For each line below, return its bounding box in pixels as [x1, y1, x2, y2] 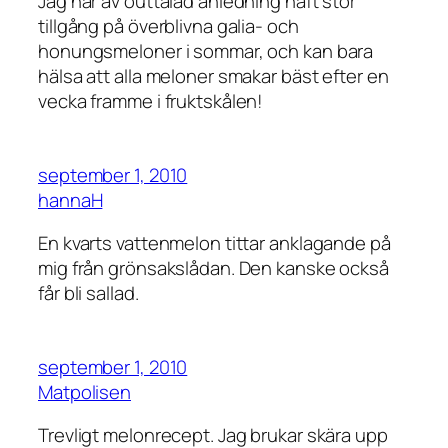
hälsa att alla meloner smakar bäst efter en [38, 63, 389, 90]
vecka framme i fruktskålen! [38, 88, 264, 115]
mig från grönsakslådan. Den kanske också [38, 255, 389, 282]
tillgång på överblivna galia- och [38, 13, 299, 40]
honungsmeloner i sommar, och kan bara [38, 38, 374, 65]
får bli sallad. [38, 280, 139, 307]
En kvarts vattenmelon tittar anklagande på [38, 230, 391, 257]
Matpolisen [38, 378, 131, 405]
